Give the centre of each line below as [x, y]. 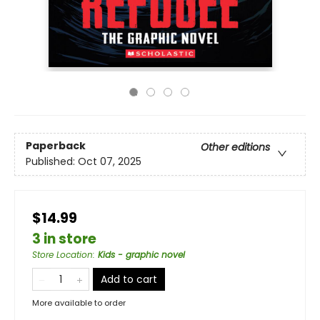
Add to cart [129, 279]
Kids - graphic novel [141, 255]
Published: [52, 162]
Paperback [56, 146]
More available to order [79, 303]
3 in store [64, 239]
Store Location [62, 255]
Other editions [235, 147]
